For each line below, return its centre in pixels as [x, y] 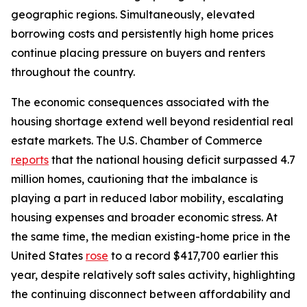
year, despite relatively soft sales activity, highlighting [153, 275]
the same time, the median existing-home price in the [151, 236]
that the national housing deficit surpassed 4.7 [172, 160]
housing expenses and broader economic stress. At [144, 217]
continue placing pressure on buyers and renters [138, 53]
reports [30, 160]
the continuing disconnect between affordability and [151, 294]
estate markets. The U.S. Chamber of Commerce [137, 140]
